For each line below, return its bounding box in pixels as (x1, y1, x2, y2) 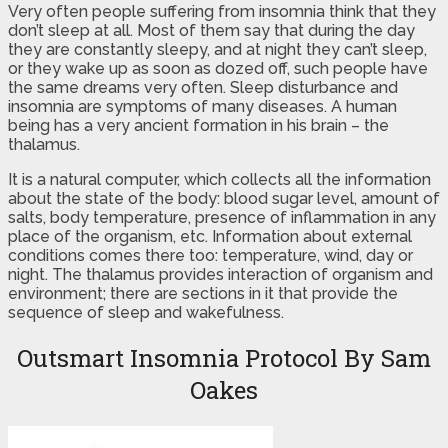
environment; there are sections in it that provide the (8, 283, 398, 303)
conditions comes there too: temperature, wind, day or (8, 245, 413, 265)
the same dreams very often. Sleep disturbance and (8, 77, 398, 97)
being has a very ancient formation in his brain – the (8, 115, 389, 135)
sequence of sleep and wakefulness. (8, 302, 284, 322)
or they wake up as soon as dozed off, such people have (8, 58, 428, 78)
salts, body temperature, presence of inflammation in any (8, 207, 436, 227)
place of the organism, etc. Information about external (8, 226, 412, 246)
